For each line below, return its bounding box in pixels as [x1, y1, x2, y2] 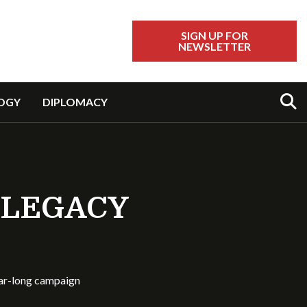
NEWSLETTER [178, 40, 251, 53]
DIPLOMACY [42, 95, 108, 108]
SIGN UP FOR [181, 29, 248, 42]
